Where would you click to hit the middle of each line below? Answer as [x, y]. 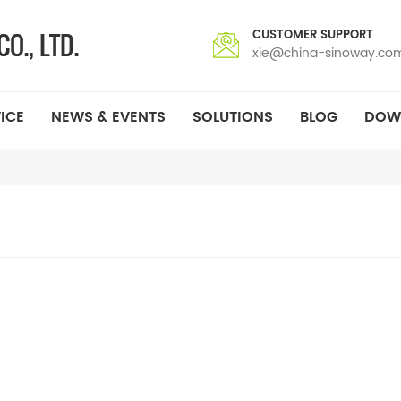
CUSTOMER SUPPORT [313, 35]
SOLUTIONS [233, 117]
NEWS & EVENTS [108, 117]
